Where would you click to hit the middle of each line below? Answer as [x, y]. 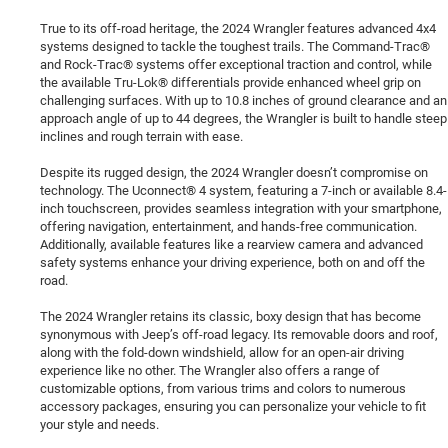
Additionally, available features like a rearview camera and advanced [231, 245]
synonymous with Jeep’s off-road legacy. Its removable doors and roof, [239, 335]
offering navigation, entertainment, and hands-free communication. [228, 227]
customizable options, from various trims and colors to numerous [223, 389]
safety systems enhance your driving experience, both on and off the [232, 263]
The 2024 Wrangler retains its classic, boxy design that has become [230, 317]
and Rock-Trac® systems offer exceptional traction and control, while [236, 65]
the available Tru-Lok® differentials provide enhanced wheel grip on [230, 83]
